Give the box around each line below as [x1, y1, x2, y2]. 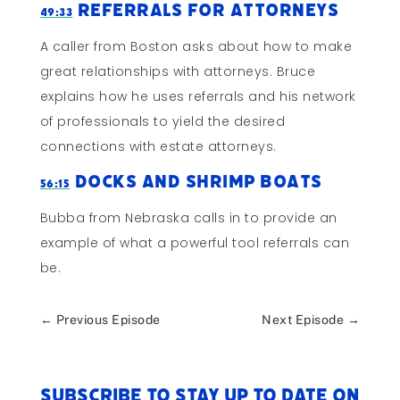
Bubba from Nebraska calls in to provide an [39, 209, 337, 228]
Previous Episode [55, 312, 161, 328]
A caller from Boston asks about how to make [39, 37, 353, 56]
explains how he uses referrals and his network [39, 87, 356, 106]
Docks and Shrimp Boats [70, 170, 328, 195]
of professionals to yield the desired [39, 112, 286, 131]
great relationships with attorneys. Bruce [39, 62, 316, 81]
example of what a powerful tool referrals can [39, 234, 350, 253]
